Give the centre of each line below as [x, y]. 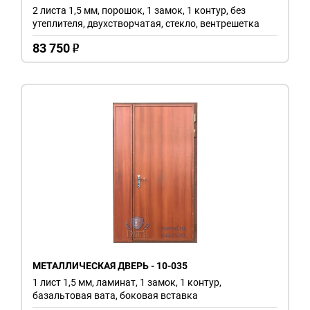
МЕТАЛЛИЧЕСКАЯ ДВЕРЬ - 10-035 [110, 265]
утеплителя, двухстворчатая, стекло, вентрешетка [146, 23]
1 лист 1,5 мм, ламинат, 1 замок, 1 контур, [127, 282]
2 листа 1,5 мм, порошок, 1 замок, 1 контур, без [139, 10]
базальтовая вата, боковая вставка [115, 295]
